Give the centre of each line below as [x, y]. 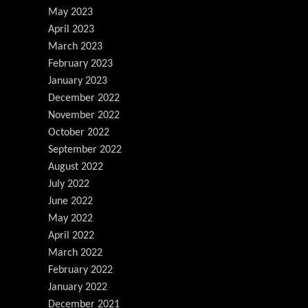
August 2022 [76, 167]
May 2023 [70, 12]
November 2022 [84, 115]
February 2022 [80, 270]
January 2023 [78, 81]
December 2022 [84, 98]
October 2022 [79, 132]
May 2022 [70, 218]
